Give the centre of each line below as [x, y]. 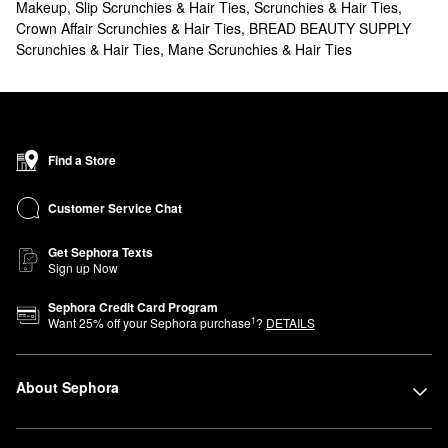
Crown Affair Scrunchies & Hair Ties [128, 28]
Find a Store [82, 160]
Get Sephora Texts [100, 252]
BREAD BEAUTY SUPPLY [330, 28]
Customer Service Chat [115, 207]
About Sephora [67, 387]
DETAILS [290, 322]
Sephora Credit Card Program [133, 307]
